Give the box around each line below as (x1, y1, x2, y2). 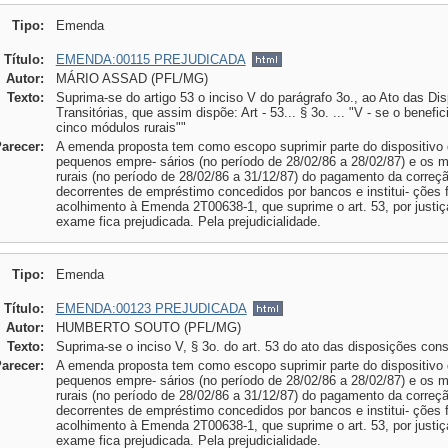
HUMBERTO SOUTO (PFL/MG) (55, 320, 241, 335)
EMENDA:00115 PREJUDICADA (55, 52, 246, 67)
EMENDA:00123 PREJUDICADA (55, 301, 247, 316)
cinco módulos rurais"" (55, 120, 186, 135)
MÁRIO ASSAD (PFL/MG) (55, 71, 208, 86)
